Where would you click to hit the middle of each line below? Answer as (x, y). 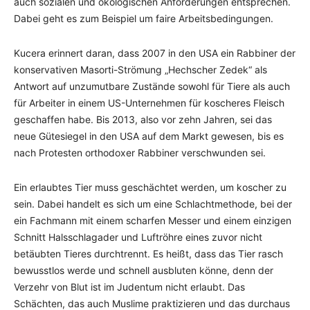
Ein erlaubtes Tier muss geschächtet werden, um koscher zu (150, 187)
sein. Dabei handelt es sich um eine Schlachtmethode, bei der (153, 204)
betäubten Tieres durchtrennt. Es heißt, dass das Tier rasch (148, 254)
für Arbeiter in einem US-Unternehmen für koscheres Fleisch (149, 103)
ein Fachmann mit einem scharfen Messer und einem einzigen (153, 220)
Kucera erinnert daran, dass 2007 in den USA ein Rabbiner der (155, 53)
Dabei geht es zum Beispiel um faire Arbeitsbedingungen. (144, 18)
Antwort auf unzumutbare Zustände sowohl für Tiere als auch (152, 86)
